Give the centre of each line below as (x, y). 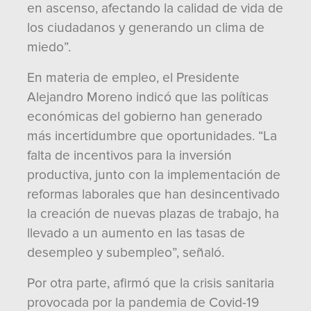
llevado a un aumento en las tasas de (136, 233)
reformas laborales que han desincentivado (153, 194)
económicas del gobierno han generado (145, 117)
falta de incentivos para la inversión (129, 155)
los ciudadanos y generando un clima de (146, 28)
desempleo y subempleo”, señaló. (126, 253)
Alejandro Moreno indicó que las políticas (148, 97)
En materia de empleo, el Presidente (133, 78)
